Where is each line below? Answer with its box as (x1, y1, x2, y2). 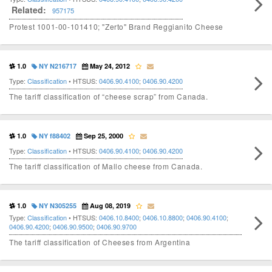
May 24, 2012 (88, 61, 130, 71)
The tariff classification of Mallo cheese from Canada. (9, 161, 203, 172)
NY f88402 (37, 131, 70, 141)
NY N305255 (37, 201, 76, 211)
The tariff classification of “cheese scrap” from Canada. (9, 91, 208, 102)
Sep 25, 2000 (82, 131, 123, 141)
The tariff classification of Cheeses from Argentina (9, 237, 191, 248)
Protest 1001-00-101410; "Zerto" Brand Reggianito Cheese (9, 21, 223, 32)
